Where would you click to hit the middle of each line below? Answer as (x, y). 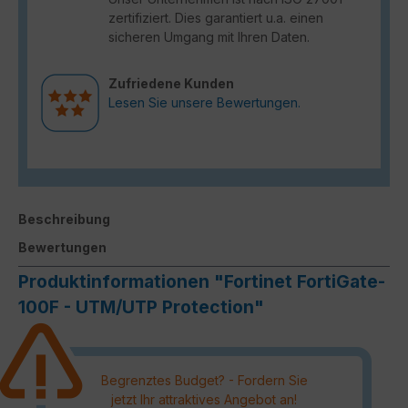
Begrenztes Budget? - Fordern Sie (204, 380)
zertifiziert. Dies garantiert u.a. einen (216, 17)
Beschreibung (64, 219)
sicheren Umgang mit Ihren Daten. (209, 36)
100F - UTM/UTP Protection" (141, 306)
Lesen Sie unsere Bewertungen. (204, 102)
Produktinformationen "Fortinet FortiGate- (202, 281)
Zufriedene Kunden (171, 83)
